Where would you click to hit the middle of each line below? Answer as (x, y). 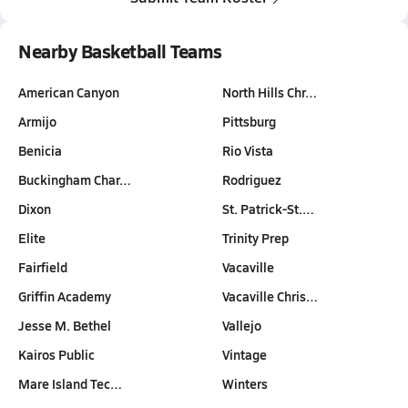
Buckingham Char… (75, 179)
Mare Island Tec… (70, 383)
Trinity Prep (255, 238)
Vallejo (241, 325)
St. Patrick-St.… (268, 209)
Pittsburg (249, 121)
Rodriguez (251, 179)
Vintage (244, 354)
